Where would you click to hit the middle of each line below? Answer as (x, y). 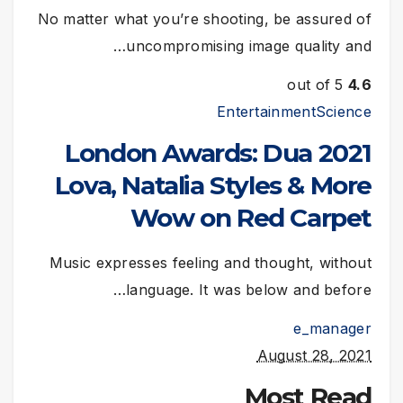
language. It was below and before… (249, 290)
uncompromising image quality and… (249, 45)
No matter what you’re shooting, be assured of (204, 18)
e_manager (332, 329)
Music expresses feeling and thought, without (210, 263)
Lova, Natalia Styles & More (213, 185)
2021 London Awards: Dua (188, 152)
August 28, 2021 (314, 356)
